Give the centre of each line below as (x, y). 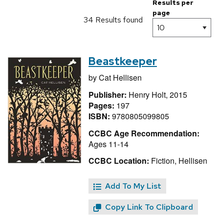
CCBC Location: (119, 161)
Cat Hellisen (120, 78)
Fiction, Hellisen (178, 161)
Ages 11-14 (109, 144)
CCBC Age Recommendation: (144, 133)
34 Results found (113, 20)
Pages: (102, 105)
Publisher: (109, 94)
